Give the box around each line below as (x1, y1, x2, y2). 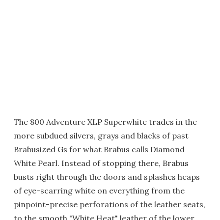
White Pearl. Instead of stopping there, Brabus (14, 158, 189, 168)
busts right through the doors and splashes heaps (14, 172, 200, 182)
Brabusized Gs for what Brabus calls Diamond (14, 144, 185, 155)
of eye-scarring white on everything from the (14, 186, 185, 196)
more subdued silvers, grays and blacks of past (14, 131, 189, 141)
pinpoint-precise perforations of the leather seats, (14, 199, 205, 210)
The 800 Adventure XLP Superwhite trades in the (14, 117, 197, 127)
